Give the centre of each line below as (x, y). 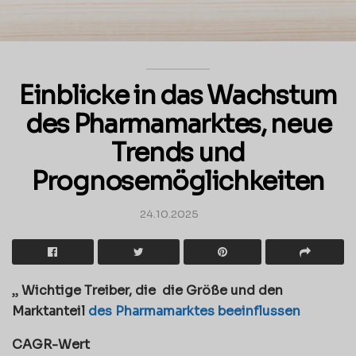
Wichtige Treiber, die (90, 290)
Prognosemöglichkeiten (178, 182)
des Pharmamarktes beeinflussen (194, 311)
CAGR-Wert (51, 344)
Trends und (178, 153)
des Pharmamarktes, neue (178, 124)
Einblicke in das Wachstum (178, 96)
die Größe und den (221, 290)
